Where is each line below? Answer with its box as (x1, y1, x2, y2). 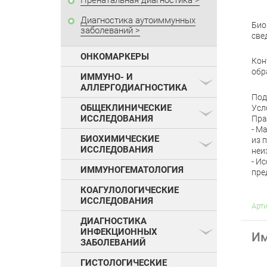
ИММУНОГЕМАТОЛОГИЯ (80, 164, 184, 176)
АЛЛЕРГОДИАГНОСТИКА (80, 82, 187, 94)
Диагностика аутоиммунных (80, 15, 195, 26)
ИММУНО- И (80, 72, 133, 83)
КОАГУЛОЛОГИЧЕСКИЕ (80, 185, 179, 196)
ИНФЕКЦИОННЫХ (80, 226, 157, 238)
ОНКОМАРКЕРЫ (80, 51, 149, 63)
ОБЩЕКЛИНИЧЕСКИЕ (80, 103, 172, 114)
